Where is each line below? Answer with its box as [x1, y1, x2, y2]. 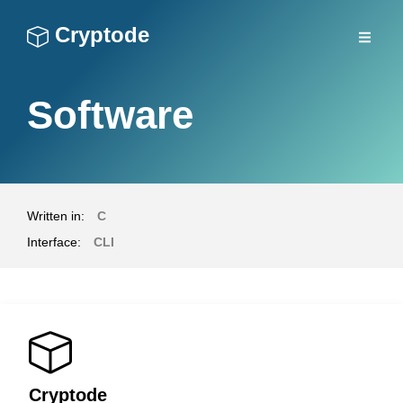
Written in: [27, 209, 85, 223]
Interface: [27, 235, 81, 249]
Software [27, 93, 193, 137]
